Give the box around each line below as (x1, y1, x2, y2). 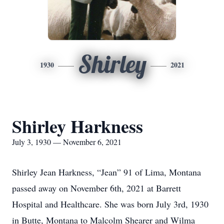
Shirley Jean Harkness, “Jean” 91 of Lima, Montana (12, 166, 201, 178)
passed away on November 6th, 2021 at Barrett (12, 182, 181, 194)
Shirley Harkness (12, 113, 143, 139)
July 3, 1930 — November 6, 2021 (12, 136, 121, 147)
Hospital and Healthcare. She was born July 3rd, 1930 (12, 198, 208, 210)
